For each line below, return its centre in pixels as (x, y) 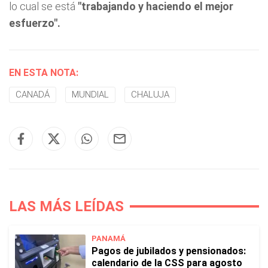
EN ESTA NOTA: (44, 73)
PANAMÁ (109, 238)
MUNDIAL (90, 95)
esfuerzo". (35, 23)
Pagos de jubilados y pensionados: (169, 251)
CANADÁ (33, 95)
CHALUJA (150, 95)
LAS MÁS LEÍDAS (66, 206)
